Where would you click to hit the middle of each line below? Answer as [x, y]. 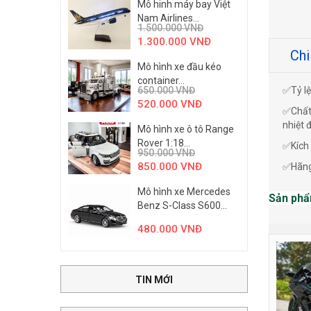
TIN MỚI [154, 280]
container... [161, 81]
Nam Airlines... [168, 18]
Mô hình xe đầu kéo [179, 67]
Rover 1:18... [164, 143]
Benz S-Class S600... [182, 205]
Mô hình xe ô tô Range [186, 129]
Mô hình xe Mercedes [184, 192]
